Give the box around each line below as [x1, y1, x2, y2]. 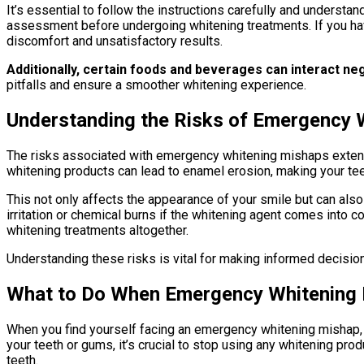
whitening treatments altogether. [6, 222, 188, 238]
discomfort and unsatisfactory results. [6, 32, 223, 49]
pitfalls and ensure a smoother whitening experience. [6, 76, 306, 93]
